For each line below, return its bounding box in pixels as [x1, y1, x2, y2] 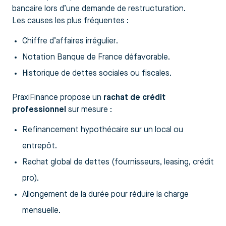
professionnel [12, 105, 66, 114]
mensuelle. [22, 206, 61, 215]
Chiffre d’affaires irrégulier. [22, 37, 118, 45]
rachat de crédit [103, 93, 165, 102]
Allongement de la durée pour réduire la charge [22, 190, 189, 199]
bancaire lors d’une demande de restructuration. [12, 5, 186, 13]
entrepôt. [22, 142, 57, 150]
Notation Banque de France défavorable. [22, 53, 170, 62]
